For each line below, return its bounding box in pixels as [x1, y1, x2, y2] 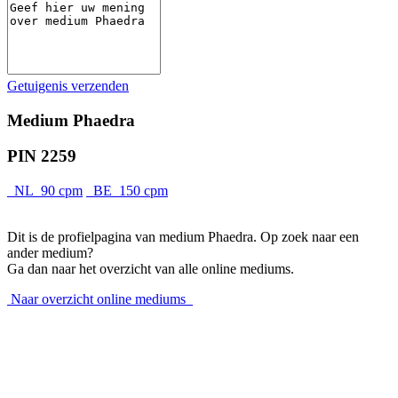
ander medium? [7, 245, 93, 261]
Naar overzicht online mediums [7, 291, 193, 307]
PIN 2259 [7, 147, 76, 166]
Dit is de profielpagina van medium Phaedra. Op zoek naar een [7, 229, 359, 245]
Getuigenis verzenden [7, 78, 129, 94]
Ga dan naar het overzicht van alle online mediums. [7, 261, 294, 277]
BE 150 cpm [86, 183, 168, 199]
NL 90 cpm [7, 183, 83, 199]
